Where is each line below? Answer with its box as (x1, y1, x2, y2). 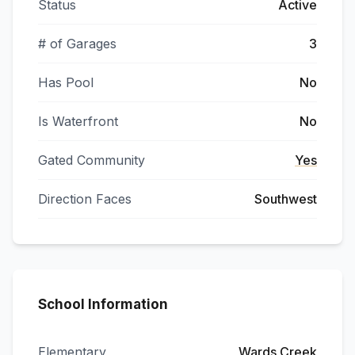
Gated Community (38, 152, 145, 168)
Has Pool (38, 74, 94, 90)
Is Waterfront (38, 113, 118, 129)
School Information (38, 296, 168, 312)
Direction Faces (38, 191, 132, 207)
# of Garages (38, 36, 116, 52)
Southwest (254, 191, 317, 207)
